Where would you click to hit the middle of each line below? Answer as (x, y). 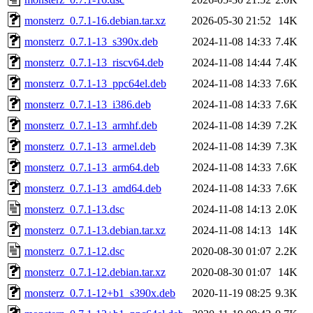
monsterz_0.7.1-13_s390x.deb (91, 41)
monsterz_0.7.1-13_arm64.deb (92, 167)
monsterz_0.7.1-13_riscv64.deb (94, 62)
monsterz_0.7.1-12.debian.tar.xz (95, 272)
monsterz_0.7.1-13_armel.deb (90, 146)
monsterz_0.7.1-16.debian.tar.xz (95, 20)
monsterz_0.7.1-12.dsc (74, 251)
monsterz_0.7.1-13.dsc (74, 209)
